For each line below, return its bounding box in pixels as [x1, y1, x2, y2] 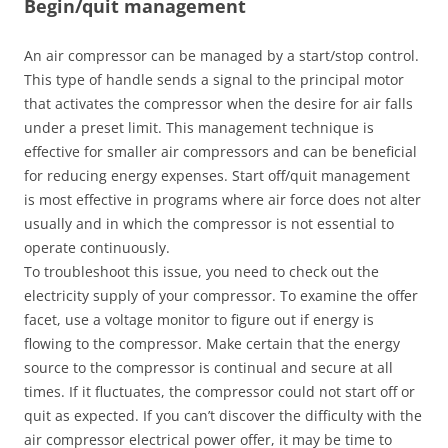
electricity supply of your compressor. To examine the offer [24, 286, 418, 305]
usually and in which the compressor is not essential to [24, 214, 394, 233]
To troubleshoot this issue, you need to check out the [24, 262, 379, 281]
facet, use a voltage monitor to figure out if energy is [24, 310, 374, 329]
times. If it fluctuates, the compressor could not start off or [24, 382, 415, 401]
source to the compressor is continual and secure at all [24, 358, 393, 377]
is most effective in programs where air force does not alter [24, 190, 421, 209]
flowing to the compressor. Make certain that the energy [24, 334, 400, 353]
